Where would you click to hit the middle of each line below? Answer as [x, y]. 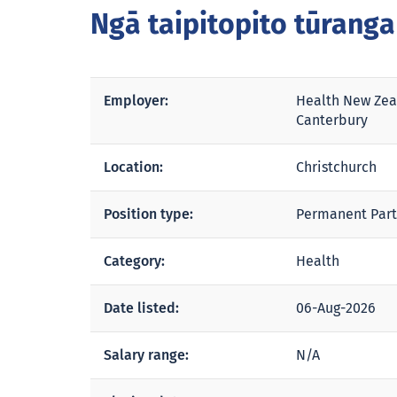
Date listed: [141, 308]
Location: [133, 167]
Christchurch [336, 167]
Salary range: [146, 355]
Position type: [148, 214]
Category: [134, 261]
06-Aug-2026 [336, 308]
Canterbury [332, 121]
